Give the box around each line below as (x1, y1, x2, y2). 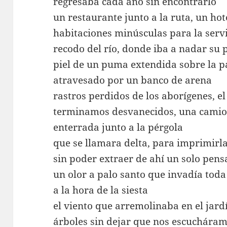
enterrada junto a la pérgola (53, 120, 183, 134)
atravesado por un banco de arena (53, 73, 212, 87)
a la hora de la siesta (53, 183, 148, 197)
